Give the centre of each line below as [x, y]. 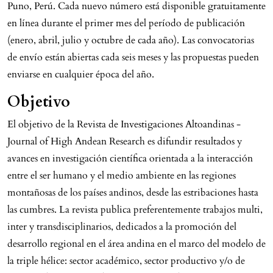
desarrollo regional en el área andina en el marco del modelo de [136, 243]
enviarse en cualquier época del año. [81, 74]
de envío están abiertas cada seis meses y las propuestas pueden [133, 57]
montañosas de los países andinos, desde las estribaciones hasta [133, 192]
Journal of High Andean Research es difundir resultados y [125, 141]
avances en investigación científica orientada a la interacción [130, 158]
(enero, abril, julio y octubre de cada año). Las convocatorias [131, 40]
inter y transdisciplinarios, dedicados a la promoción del [122, 226]
